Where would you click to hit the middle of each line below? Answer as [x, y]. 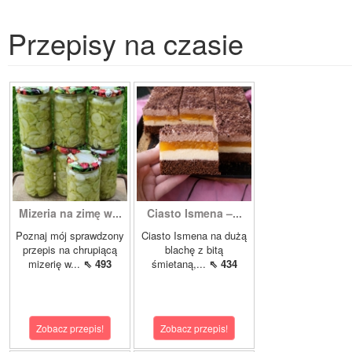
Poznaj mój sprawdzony [70, 236]
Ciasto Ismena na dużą [194, 236]
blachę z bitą [194, 250]
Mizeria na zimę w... [70, 213]
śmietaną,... [180, 264]
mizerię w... [56, 264]
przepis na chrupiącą [70, 250]
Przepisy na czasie [126, 43]
